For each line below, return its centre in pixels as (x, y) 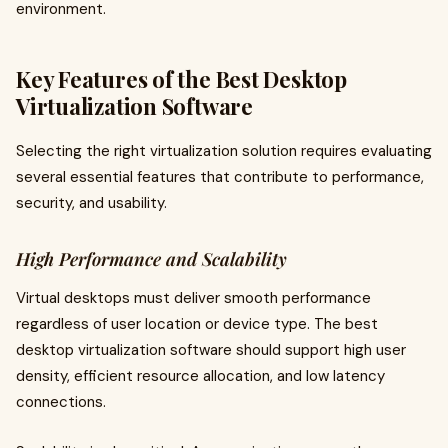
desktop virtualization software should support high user (211, 350)
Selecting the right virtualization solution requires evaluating (224, 151)
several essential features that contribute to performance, (220, 177)
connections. (61, 402)
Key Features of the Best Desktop (181, 79)
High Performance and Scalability (151, 259)
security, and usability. (91, 203)
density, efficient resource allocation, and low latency (200, 376)
